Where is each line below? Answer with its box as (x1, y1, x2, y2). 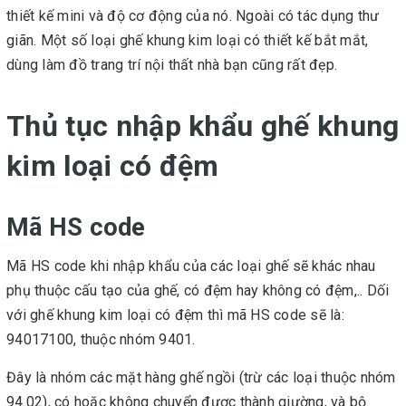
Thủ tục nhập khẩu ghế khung (6, 108, 400, 143)
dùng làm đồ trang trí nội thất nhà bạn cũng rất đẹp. (6, 55, 337, 73)
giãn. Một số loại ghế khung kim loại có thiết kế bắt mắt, (6, 31, 369, 49)
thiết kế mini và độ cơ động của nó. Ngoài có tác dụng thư (6, 6, 380, 24)
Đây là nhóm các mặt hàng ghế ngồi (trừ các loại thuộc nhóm (6, 369, 396, 387)
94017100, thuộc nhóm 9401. (6, 331, 196, 349)
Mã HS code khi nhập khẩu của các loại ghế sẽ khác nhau (6, 257, 376, 275)
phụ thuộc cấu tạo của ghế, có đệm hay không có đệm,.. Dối (6, 282, 390, 300)
